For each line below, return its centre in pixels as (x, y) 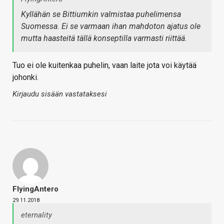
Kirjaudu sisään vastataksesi (60, 94)
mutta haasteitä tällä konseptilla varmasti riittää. (104, 38)
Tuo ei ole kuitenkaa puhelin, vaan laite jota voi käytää (104, 65)
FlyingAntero (35, 189)
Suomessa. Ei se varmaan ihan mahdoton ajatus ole (111, 26)
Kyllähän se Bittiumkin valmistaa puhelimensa (101, 14)
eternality (36, 215)
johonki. (25, 77)
